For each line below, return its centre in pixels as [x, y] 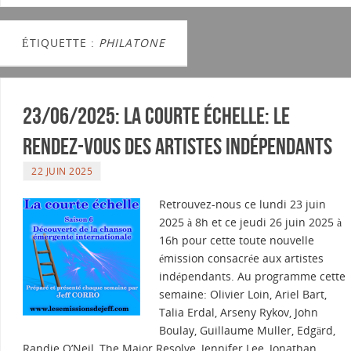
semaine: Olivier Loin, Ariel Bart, [243, 295]
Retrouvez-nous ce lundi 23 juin [242, 204]
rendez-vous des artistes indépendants [177, 147]
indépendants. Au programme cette [252, 277]
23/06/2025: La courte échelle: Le [156, 116]
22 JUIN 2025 [62, 171]
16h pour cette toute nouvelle [237, 241]
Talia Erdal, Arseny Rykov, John [239, 313]
